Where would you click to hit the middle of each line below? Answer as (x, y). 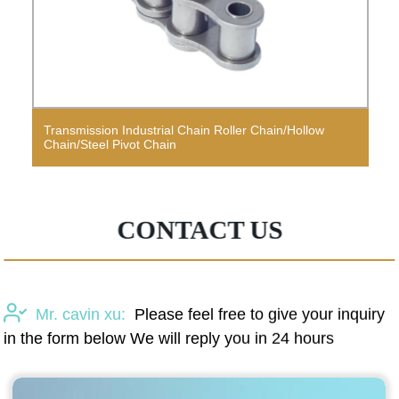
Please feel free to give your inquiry (260, 314)
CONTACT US (200, 229)
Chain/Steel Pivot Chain (110, 145)
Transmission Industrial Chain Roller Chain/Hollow (183, 130)
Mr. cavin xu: (81, 314)
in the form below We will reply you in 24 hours (169, 338)
